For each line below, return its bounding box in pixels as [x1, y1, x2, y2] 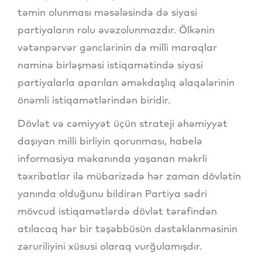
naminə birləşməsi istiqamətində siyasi [18, 58, 203, 71]
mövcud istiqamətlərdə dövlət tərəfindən [18, 204, 217, 217]
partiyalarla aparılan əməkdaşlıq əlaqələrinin [18, 75, 235, 88]
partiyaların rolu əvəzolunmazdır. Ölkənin [18, 23, 215, 36]
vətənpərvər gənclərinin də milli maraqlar [18, 40, 217, 53]
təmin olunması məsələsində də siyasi [18, 5, 197, 18]
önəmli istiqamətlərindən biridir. [18, 93, 170, 106]
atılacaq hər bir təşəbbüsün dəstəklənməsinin [18, 222, 237, 235]
